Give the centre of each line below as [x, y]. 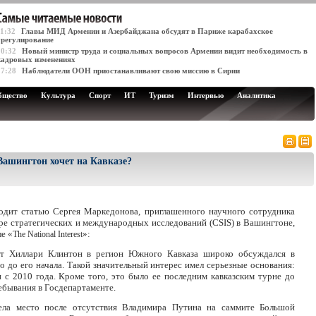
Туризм [162, 95]
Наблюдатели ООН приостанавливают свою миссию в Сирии [131, 71]
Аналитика [256, 95]
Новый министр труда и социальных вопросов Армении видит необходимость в [165, 51]
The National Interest [48, 234]
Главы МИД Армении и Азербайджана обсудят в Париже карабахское [147, 31]
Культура [58, 95]
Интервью [206, 95]
